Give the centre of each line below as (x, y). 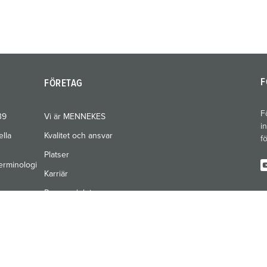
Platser (57, 155)
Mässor (58, 212)
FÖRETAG (63, 84)
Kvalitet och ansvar (78, 136)
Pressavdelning (72, 193)
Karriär (56, 174)
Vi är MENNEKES (75, 117)
